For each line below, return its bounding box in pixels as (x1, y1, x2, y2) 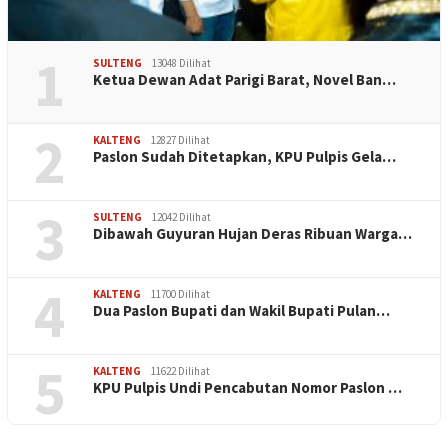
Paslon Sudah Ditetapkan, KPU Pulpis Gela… (93, 147, 396, 167)
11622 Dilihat (151, 364, 210, 379)
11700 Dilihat (151, 287, 210, 302)
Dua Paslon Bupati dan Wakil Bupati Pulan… (93, 301, 390, 321)
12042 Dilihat (152, 210, 211, 225)
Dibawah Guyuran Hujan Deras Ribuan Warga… (93, 224, 412, 244)
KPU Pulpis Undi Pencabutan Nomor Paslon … (93, 378, 402, 398)
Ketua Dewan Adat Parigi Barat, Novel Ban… (93, 70, 396, 90)
